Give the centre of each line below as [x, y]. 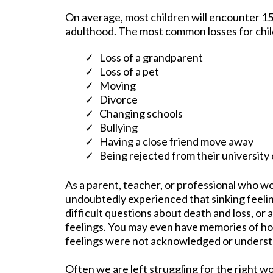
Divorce [119, 100]
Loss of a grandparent [151, 58]
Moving [118, 86]
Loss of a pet [129, 72]
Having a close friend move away [176, 142]
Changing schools [141, 114]
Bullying [119, 128]
